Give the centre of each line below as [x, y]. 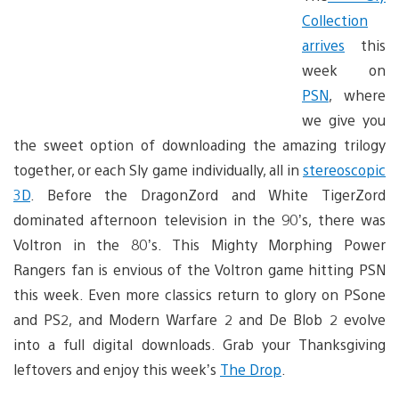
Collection [335, 20]
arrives [323, 45]
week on [344, 69]
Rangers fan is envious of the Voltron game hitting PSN [199, 269]
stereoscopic [344, 169]
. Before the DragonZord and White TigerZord [208, 194]
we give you [344, 119]
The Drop [251, 369]
